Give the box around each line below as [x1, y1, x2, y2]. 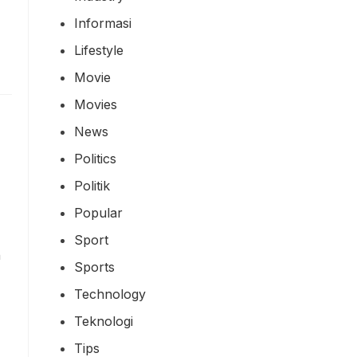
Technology [74, 285, 146, 302]
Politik [74, 177, 110, 194]
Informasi [74, 14, 131, 31]
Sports [74, 258, 115, 275]
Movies [74, 96, 117, 112]
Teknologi [74, 312, 133, 329]
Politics [74, 150, 116, 167]
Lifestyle [74, 41, 124, 58]
